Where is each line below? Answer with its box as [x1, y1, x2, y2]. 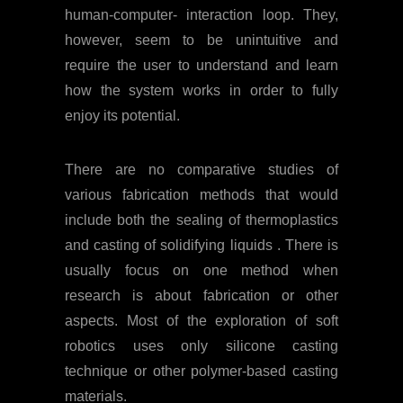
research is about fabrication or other [65, 287, 338, 303]
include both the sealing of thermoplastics [65, 211, 338, 228]
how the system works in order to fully [65, 82, 338, 98]
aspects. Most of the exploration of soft [65, 312, 338, 328]
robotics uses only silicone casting [65, 337, 338, 354]
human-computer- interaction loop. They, [65, 6, 338, 22]
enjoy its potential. [65, 107, 180, 123]
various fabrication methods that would [65, 186, 338, 202]
